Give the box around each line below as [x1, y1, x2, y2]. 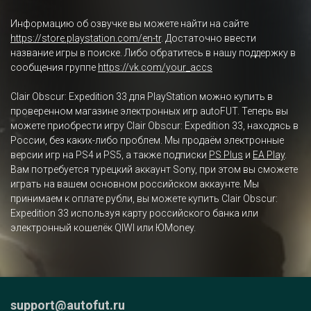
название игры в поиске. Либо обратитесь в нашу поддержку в [10, 47, 296, 58]
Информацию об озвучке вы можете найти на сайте [10, 18, 249, 29]
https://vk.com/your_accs [98, 62, 212, 73]
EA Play [253, 149, 285, 160]
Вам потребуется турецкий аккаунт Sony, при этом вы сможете [10, 164, 298, 175]
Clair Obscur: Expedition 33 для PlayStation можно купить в [10, 91, 273, 102]
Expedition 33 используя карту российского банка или [10, 208, 258, 219]
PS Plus [209, 149, 243, 160]
